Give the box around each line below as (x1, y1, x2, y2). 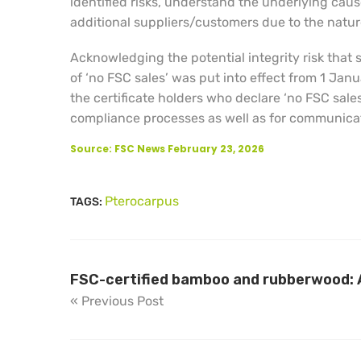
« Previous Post (70, 293, 164, 309)
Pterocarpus (105, 193, 179, 210)
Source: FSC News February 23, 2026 (70, 142, 264, 156)
